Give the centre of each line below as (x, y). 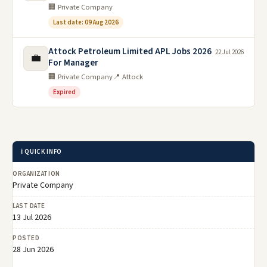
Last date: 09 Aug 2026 (86, 22)
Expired (64, 92)
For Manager (73, 63)
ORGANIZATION (36, 173)
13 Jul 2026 (32, 217)
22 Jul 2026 (229, 52)
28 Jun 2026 (33, 249)
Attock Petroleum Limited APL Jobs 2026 (130, 51)
